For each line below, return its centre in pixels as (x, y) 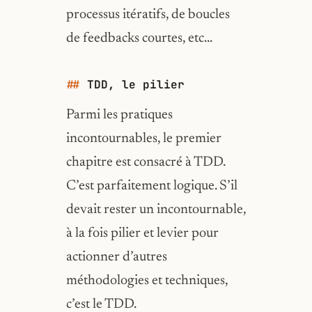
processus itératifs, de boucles (148, 15)
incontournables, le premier (143, 139)
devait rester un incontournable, (156, 210)
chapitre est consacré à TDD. (145, 162)
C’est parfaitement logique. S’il (151, 186)
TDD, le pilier (135, 85)
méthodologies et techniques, (147, 281)
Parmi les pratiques (119, 115)
